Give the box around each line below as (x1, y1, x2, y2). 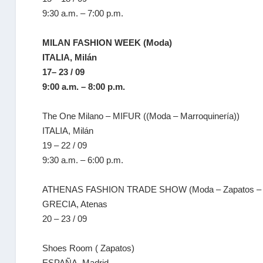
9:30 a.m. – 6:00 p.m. (42, 155, 124, 165)
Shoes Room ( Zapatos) (42, 243, 135, 253)
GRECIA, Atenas (42, 199, 108, 209)
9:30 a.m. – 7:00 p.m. (42, 8, 124, 18)
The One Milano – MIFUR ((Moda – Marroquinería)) (42, 111, 240, 121)
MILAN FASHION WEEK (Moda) (42, 38, 173, 48)
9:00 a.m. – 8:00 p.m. (42, 82, 126, 92)
